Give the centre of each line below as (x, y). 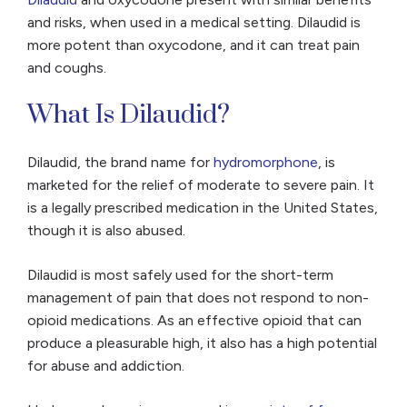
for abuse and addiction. (108, 366)
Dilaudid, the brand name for (120, 163)
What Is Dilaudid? (131, 115)
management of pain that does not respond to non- (198, 298)
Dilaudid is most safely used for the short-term (180, 275)
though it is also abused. (108, 231)
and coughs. (67, 68)
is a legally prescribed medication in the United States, (203, 208)
